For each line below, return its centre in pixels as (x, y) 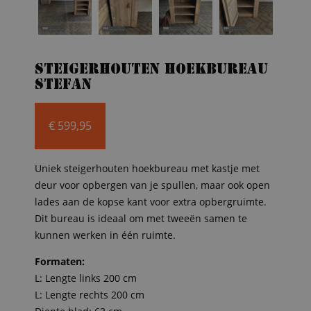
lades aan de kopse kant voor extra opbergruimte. (151, 201)
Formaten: (60, 261)
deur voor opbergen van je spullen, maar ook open (152, 185)
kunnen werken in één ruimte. (105, 235)
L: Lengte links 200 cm (86, 278)
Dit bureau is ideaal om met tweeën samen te (141, 218)
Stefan (63, 86)
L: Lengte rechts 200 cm (90, 294)
